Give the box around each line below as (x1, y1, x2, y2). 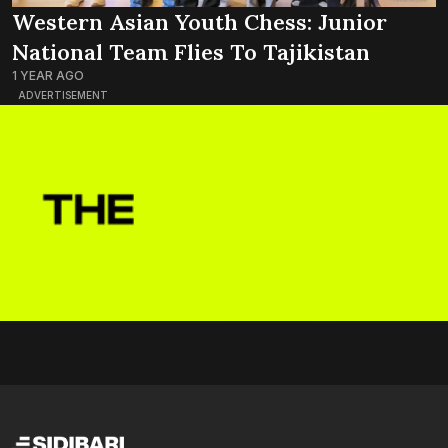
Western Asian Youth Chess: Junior (12, 7, 387, 36)
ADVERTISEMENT (18, 88, 108, 101)
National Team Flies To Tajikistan (12, 37, 370, 66)
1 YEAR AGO (12, 67, 84, 83)
